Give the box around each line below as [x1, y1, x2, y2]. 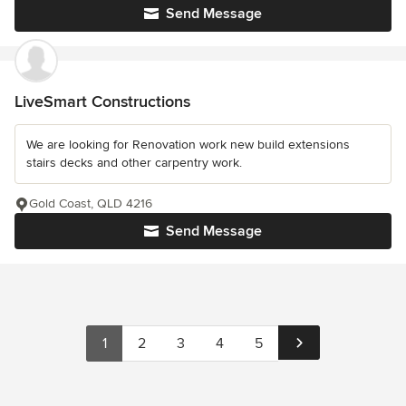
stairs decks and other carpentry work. [26, 154, 242, 170]
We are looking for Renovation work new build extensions [26, 136, 350, 152]
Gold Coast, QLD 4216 [29, 195, 152, 211]
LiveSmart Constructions [14, 91, 190, 111]
